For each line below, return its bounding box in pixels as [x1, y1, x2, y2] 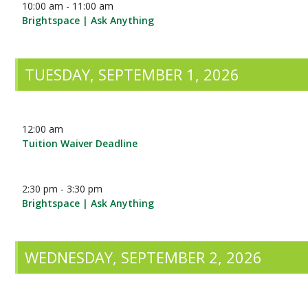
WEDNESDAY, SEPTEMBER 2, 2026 [25, 247, 263, 267]
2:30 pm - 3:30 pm [22, 182, 103, 195]
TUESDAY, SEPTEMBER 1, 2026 [25, 64, 240, 85]
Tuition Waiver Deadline [22, 137, 138, 150]
